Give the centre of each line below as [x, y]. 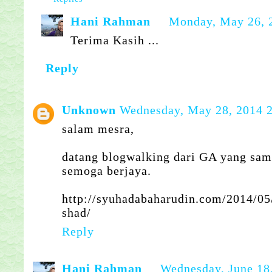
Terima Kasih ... [115, 40]
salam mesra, [98, 128]
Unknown [89, 110]
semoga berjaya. [107, 170]
